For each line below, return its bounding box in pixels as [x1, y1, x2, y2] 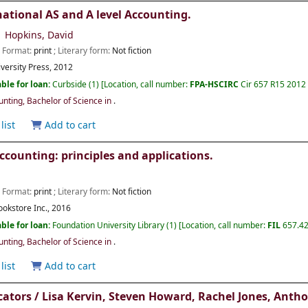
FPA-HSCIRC [190, 78, 241, 91]
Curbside [52, 78, 87, 91]
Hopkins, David [5, 28, 74, 43]
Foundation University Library [52, 219, 167, 232]
